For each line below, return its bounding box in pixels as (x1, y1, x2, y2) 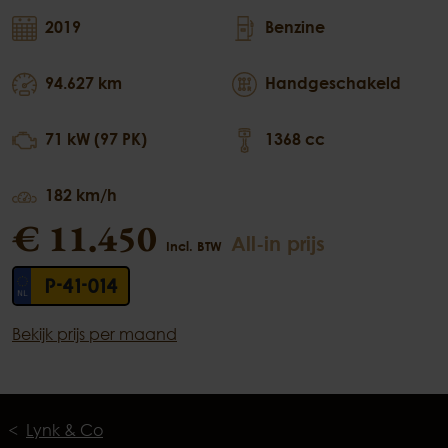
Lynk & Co (26, 419, 103, 440)
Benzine (265, 16, 325, 37)
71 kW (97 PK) (45, 128, 147, 149)
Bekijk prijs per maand (12, 323, 177, 344)
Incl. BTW (166, 237, 222, 254)
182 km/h (45, 184, 117, 205)
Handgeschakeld (265, 72, 401, 93)
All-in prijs (231, 230, 325, 255)
